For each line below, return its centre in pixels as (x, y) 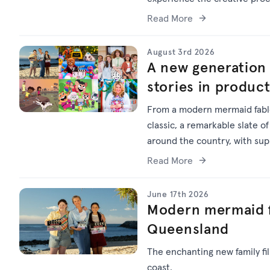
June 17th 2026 (178, 194)
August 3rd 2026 (181, 52)
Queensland (188, 229)
